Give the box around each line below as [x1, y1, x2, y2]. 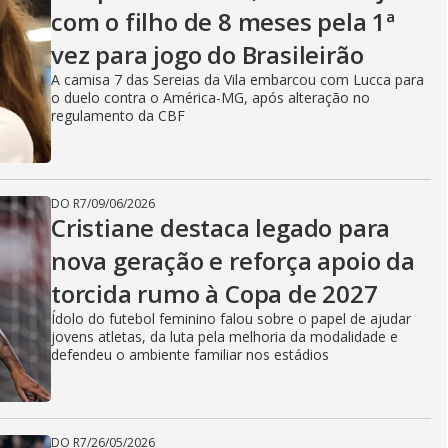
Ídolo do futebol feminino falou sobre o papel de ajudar [51, 309, 411, 328]
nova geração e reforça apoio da [51, 244, 415, 277]
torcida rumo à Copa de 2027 [51, 277, 378, 310]
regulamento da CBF [51, 106, 185, 125]
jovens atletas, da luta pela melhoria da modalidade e [51, 327, 398, 346]
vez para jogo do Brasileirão [51, 38, 364, 71]
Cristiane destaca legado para [51, 211, 391, 244]
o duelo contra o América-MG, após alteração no [51, 88, 370, 107]
